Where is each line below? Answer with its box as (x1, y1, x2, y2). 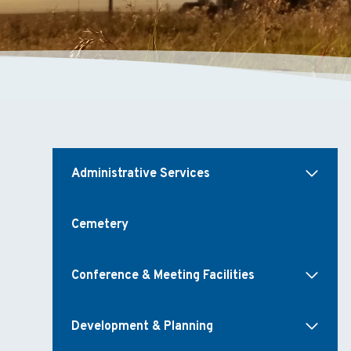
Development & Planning (71, 318, 214, 335)
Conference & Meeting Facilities (71, 267, 255, 284)
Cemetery (71, 216, 129, 233)
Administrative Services (71, 165, 211, 182)
